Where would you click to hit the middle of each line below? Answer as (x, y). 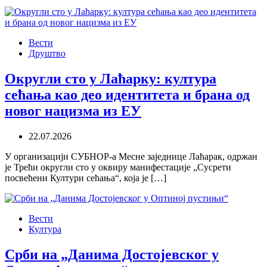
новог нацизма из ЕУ (73, 111)
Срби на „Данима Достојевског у (112, 254)
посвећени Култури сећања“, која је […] (86, 178)
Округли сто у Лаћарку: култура (111, 79)
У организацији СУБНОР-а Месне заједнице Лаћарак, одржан (131, 157)
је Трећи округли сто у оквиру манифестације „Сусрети (118, 167)
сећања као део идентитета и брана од (127, 95)
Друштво (47, 54)
